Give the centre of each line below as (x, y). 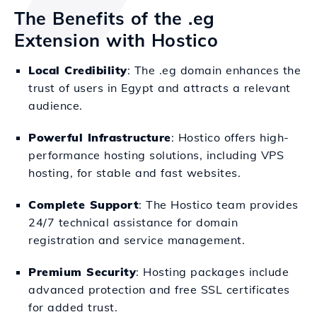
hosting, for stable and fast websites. (134, 173)
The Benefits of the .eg (115, 18)
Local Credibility (78, 70)
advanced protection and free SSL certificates (159, 289)
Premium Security (82, 272)
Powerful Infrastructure (100, 137)
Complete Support (83, 204)
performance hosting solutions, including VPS (156, 155)
